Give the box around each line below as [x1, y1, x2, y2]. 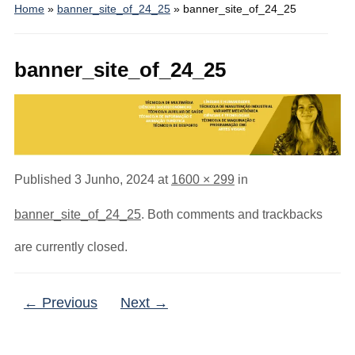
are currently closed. [13, 240, 128, 254]
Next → [120, 295, 168, 311]
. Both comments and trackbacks [140, 208, 323, 222]
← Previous [23, 295, 97, 311]
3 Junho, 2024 [74, 173, 155, 187]
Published [13, 173, 74, 187]
